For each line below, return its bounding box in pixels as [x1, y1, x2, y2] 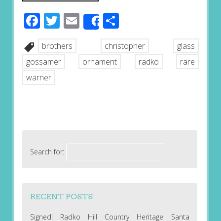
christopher [104, 40, 145, 52]
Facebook [39, 10, 109, 32]
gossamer [26, 56, 61, 68]
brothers [41, 40, 73, 52]
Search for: [30, 147, 64, 156]
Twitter [59, 10, 110, 32]
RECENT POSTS [30, 191, 93, 201]
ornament [82, 56, 117, 68]
